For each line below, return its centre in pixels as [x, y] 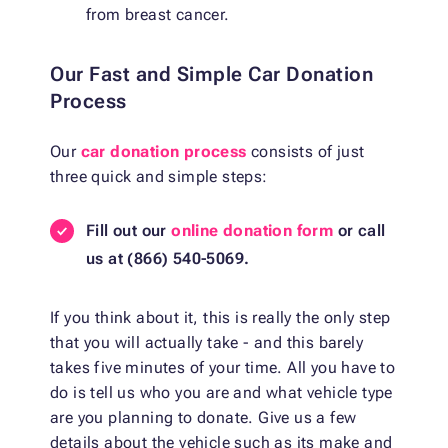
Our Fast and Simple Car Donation [211, 74]
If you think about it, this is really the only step [220, 318]
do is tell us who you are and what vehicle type [221, 393]
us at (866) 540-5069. [168, 259]
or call [359, 231]
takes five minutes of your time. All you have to [223, 368]
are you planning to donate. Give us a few [203, 418]
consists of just [305, 152]
